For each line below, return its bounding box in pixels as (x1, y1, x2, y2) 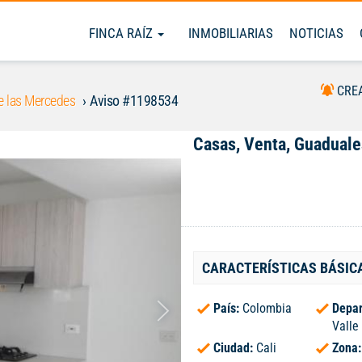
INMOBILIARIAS (188, 25, 273, 41)
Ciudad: (213, 340, 256, 356)
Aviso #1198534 (90, 92, 178, 109)
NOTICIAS (289, 25, 343, 41)
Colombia (242, 301, 292, 316)
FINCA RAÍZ (89, 25, 156, 41)
